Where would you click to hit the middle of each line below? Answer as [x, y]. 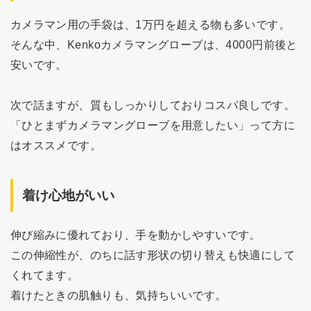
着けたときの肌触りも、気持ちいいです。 [118, 295]
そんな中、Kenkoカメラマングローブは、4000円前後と [154, 45]
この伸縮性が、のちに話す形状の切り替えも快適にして [153, 255]
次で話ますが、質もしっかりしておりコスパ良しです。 [153, 104]
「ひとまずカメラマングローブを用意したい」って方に [153, 125]
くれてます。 [44, 275]
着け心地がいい [69, 195]
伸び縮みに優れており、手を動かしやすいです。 [135, 235]
